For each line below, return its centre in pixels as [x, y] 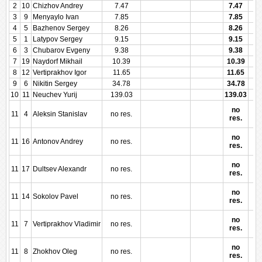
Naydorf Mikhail [58, 61]
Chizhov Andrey [58, 6]
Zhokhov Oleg [55, 251]
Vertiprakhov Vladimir [67, 224]
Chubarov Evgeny [61, 50]
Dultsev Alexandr [60, 169]
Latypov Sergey [58, 39]
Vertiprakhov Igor [60, 73]
